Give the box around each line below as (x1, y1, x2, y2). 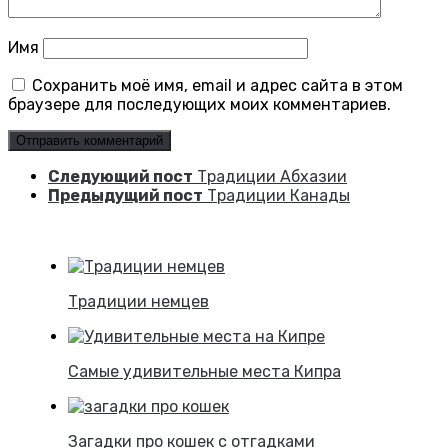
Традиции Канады (207, 186, 350, 206)
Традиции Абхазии (197, 167, 347, 187)
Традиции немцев (68, 292, 209, 312)
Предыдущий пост (48, 186, 203, 206)
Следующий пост (48, 167, 193, 187)
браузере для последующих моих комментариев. (8, 95, 391, 115)
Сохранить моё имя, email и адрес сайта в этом (32, 76, 403, 96)
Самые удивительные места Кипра (68, 362, 341, 382)
